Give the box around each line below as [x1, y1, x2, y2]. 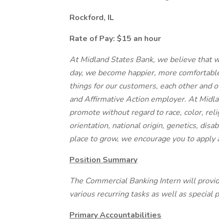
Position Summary [69, 154, 137, 165]
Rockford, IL [69, 12, 114, 23]
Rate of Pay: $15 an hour [69, 33, 161, 44]
